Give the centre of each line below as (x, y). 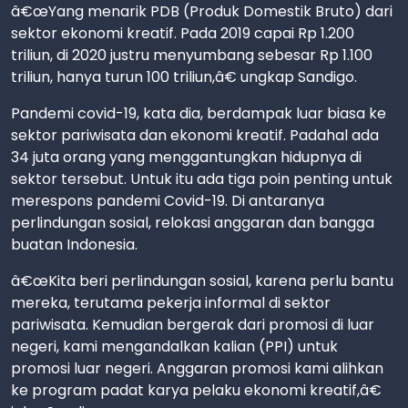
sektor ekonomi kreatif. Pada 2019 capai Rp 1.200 (183, 33)
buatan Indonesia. (74, 244)
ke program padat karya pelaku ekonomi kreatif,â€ (196, 390)
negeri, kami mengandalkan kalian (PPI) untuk (174, 346)
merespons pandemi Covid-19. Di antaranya (168, 200)
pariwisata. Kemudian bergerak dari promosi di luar (193, 324)
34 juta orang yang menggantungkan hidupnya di (186, 157)
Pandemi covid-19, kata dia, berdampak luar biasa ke (199, 113)
